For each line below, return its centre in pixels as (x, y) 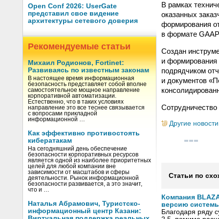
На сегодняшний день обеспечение (77, 149)
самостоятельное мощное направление (84, 90)
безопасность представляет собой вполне (87, 84)
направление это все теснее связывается (86, 108)
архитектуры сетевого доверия (83, 21)
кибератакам (50, 141)
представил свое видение (73, 13)
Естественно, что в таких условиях (76, 102)
